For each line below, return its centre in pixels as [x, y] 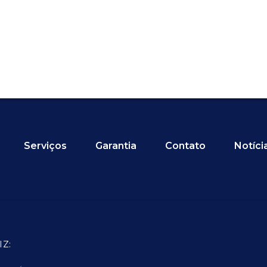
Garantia [116, 146]
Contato [185, 146]
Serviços [45, 146]
